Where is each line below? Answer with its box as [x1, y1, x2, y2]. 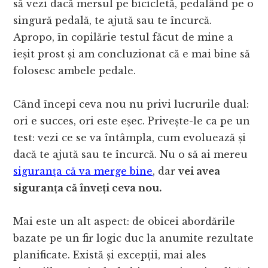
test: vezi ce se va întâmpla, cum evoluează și [13, 132, 246, 144]
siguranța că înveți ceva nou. [13, 182, 162, 194]
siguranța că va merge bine [13, 165, 153, 178]
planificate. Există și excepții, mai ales [13, 249, 207, 261]
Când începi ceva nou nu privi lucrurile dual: [13, 98, 249, 111]
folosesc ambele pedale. [13, 65, 136, 77]
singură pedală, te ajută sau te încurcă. [13, 14, 212, 27]
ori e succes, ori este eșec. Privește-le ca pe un [13, 115, 251, 127]
